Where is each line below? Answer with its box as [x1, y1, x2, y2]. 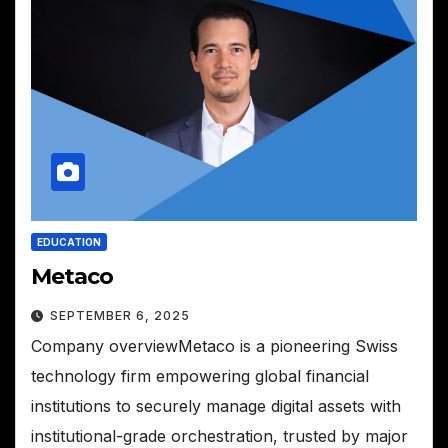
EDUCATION [37, 236, 101, 249]
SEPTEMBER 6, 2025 [50, 308, 190, 324]
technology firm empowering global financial [31, 366, 369, 387]
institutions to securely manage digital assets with [31, 396, 401, 417]
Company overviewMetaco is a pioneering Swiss [31, 336, 398, 357]
